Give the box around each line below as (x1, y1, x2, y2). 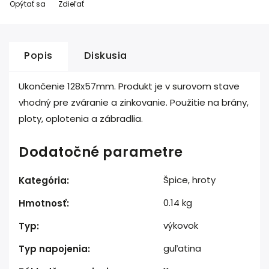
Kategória (19, 174, 67, 187)
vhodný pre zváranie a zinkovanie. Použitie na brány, (19, 96, 249, 109)
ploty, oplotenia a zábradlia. (19, 112, 143, 125)
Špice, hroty (163, 174, 216, 186)
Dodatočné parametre (19, 142, 183, 162)
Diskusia (83, 49, 127, 62)
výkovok (163, 219, 198, 232)
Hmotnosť (19, 197, 67, 210)
